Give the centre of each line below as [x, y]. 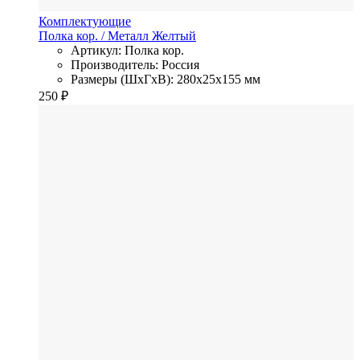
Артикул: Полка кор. [127, 50]
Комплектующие [85, 21]
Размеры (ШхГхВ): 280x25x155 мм [166, 79]
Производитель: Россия [135, 64]
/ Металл [125, 35]
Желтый [174, 35]
